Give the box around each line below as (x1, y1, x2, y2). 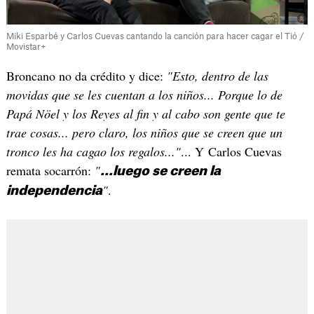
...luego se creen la (100, 165, 221, 177)
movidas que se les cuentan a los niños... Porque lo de (6, 86, 282, 103)
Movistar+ (6, 43, 46, 51)
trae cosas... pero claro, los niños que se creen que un (6, 124, 282, 141)
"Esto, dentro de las (166, 67, 268, 84)
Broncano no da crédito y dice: (6, 67, 167, 84)
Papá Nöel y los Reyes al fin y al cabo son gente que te (6, 105, 285, 122)
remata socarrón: (6, 162, 95, 179)
